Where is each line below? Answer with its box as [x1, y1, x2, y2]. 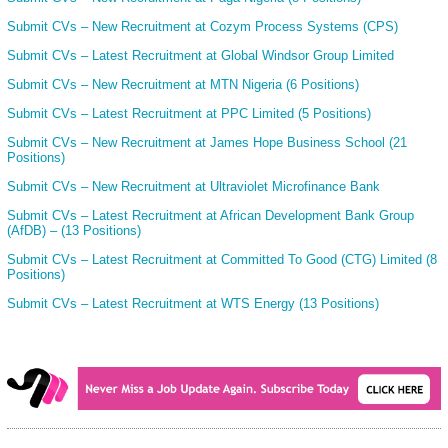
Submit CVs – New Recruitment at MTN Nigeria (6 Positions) [7, 76, 359, 92]
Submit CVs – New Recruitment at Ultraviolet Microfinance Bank [7, 178, 380, 194]
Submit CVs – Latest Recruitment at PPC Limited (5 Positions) [7, 105, 371, 121]
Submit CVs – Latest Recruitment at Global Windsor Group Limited [7, 47, 394, 63]
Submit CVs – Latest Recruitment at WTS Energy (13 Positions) [7, 295, 379, 311]
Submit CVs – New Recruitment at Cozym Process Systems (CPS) [7, 18, 398, 34]
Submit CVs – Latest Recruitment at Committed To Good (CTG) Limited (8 [7, 251, 437, 267]
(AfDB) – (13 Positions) [7, 222, 141, 238]
